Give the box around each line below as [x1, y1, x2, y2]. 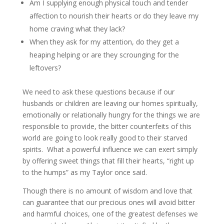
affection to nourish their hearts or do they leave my [29, 11, 198, 20]
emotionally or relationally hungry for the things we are [22, 110, 200, 119]
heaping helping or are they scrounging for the [29, 50, 179, 59]
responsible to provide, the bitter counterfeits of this [22, 121, 191, 131]
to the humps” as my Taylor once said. [22, 167, 147, 177]
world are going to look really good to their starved [22, 133, 187, 142]
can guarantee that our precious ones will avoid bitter [22, 197, 195, 207]
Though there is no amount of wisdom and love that [22, 186, 192, 195]
